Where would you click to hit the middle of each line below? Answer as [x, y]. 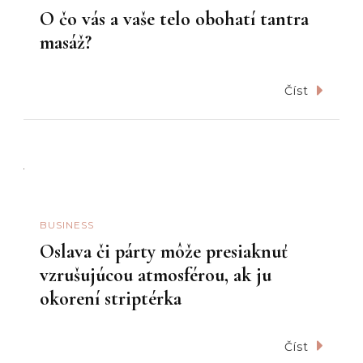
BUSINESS [67, 225]
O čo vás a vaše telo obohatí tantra [174, 19]
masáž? [66, 42]
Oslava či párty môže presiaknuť [164, 251]
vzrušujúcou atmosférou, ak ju [156, 275]
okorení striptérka [111, 298]
